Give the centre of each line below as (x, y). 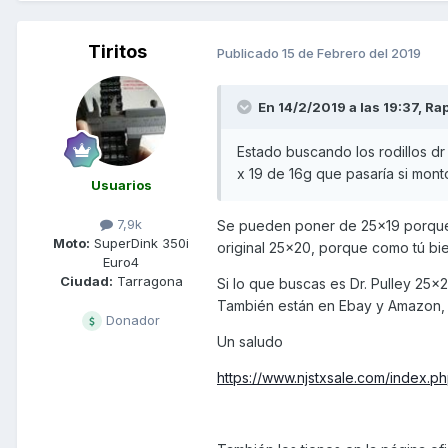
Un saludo (250, 342)
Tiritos (117, 52)
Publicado (249, 52)
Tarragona (147, 281)
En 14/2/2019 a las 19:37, (341, 107)
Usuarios (121, 185)
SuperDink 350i (139, 243)
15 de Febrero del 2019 (351, 52)
